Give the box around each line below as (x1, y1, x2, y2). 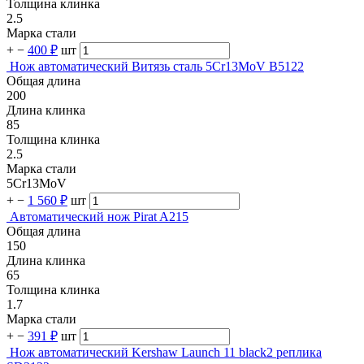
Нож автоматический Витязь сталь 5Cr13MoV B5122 (10, 58, 304, 73)
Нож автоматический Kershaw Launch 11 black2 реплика (10, 344, 322, 359)
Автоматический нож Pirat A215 (10, 209, 188, 223)
